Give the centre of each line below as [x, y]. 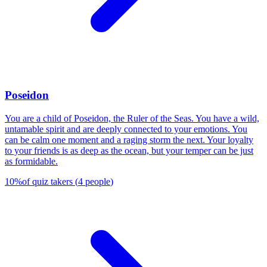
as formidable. [31, 161]
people [98, 181]
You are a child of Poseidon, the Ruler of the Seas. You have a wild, [132, 118]
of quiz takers [47, 181]
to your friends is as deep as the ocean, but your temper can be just [129, 150]
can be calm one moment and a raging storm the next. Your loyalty [129, 139]
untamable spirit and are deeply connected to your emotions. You [126, 129]
